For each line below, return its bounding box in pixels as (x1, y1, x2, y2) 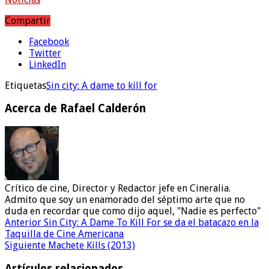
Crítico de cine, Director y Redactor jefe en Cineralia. (5, 183, 231, 195)
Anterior (5, 217, 41, 229)
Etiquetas (5, 79, 46, 91)
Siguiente (5, 240, 46, 252)
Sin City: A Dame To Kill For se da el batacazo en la (41, 217, 259, 229)
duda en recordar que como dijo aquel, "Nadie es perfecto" (5, 205, 261, 217)
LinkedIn (29, 58, 66, 70)
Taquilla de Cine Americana (5, 228, 124, 240)
